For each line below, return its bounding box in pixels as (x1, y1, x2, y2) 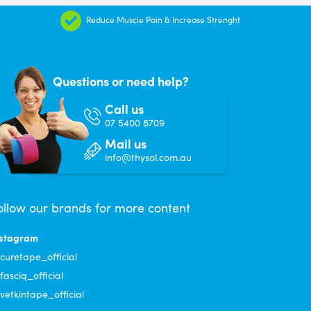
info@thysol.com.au (105, 150, 192, 164)
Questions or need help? (53, 72, 189, 90)
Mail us (105, 134, 146, 152)
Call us (105, 99, 144, 117)
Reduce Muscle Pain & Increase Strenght (86, 13, 240, 25)
